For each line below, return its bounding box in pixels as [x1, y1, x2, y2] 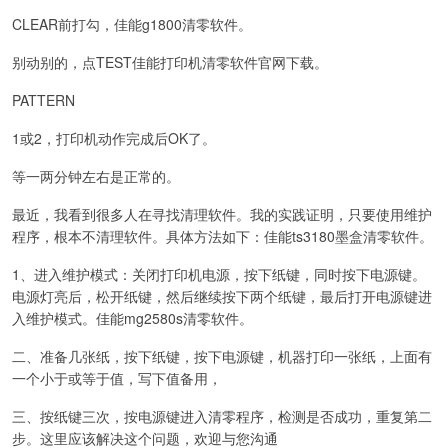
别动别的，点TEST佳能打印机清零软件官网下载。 [12, 51, 328, 72]
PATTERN [12, 89, 75, 110]
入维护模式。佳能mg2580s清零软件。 [12, 307, 253, 328]
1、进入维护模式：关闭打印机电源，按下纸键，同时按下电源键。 [12, 263, 426, 284]
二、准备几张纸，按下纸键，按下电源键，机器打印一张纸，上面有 [12, 345, 432, 366]
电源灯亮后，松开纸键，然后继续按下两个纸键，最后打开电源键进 [12, 285, 432, 306]
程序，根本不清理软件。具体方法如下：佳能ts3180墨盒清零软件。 [12, 225, 433, 246]
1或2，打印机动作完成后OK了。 [12, 127, 216, 148]
